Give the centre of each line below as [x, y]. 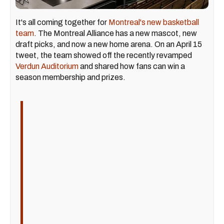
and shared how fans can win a [132, 66]
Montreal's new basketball [154, 22]
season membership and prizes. [70, 77]
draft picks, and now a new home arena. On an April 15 [109, 44]
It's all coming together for [62, 22]
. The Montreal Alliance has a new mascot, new [115, 33]
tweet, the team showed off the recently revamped [104, 55]
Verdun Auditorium [47, 66]
